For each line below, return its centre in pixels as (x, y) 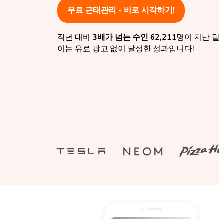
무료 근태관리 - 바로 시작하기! (121, 10)
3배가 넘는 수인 (120, 37)
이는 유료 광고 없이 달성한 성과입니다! (126, 49)
